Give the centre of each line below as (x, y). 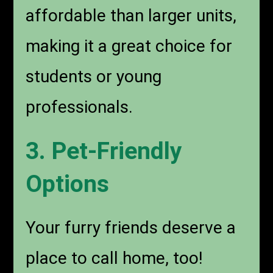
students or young (94, 77)
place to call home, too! (115, 258)
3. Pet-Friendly (104, 151)
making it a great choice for (129, 46)
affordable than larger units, (131, 16)
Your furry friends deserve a (131, 228)
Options (68, 184)
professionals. (80, 107)
